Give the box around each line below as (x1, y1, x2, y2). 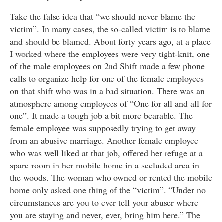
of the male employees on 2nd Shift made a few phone (10, 60, 205, 72)
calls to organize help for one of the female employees (10, 72, 204, 85)
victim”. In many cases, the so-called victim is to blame (10, 23, 210, 35)
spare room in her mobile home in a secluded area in (10, 159, 199, 171)
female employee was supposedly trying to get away (10, 122, 196, 134)
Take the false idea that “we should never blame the (10, 10, 195, 23)
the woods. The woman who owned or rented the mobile (10, 171, 212, 184)
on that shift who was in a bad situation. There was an (10, 85, 205, 97)
